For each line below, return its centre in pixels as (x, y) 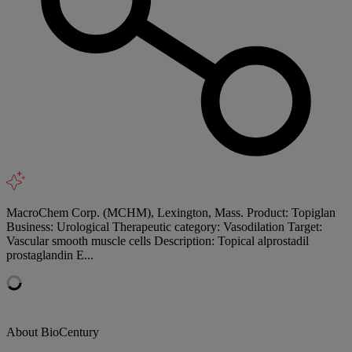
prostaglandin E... (50, 255)
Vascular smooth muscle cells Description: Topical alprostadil (158, 240)
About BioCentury (53, 332)
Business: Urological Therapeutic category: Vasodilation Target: (164, 226)
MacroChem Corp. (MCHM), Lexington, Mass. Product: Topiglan (171, 212)
